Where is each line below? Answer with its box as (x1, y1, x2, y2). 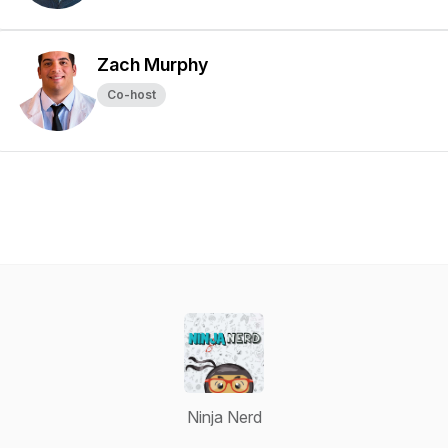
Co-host (107, 87, 156, 102)
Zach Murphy (97, 54, 208, 75)
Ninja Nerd (186, 407, 262, 427)
